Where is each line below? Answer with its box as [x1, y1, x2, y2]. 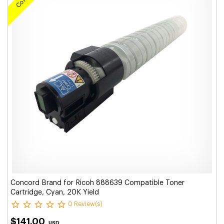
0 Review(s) [68, 201, 102, 207]
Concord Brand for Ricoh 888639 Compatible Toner [10, 179, 184, 186]
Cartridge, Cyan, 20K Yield [10, 189, 99, 196]
